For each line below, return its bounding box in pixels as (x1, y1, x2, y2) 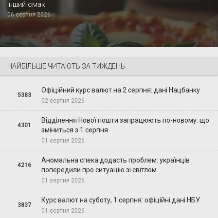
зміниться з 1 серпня (41, 126, 108, 134)
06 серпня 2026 (7, 11, 51, 18)
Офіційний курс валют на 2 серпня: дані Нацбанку (41, 86, 200, 94)
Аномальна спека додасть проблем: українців (41, 156, 190, 164)
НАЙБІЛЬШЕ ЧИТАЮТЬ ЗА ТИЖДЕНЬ (7, 62, 125, 71)
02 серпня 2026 (41, 97, 85, 105)
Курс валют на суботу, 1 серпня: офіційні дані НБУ (41, 196, 200, 204)
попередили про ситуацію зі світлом (41, 166, 157, 174)
